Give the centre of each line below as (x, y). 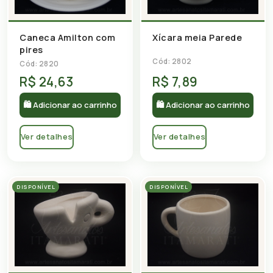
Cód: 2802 (172, 61)
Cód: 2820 (39, 63)
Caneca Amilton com (67, 37)
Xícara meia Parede (197, 37)
